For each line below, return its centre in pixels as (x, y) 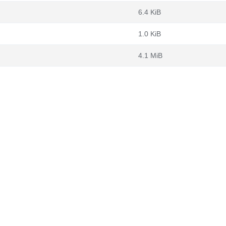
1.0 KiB (150, 34)
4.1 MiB (150, 55)
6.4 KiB (150, 12)
